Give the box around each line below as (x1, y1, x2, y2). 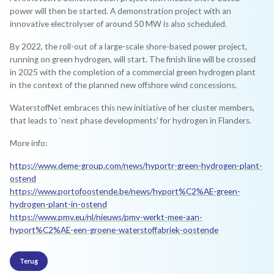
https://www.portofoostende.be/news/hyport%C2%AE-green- (10, 186, 241, 196)
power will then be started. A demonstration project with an (10, 6, 232, 16)
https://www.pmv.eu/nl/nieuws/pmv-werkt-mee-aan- (10, 212, 203, 222)
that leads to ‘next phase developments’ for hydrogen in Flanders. (10, 115, 252, 125)
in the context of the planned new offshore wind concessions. (10, 80, 237, 90)
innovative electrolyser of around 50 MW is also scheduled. (10, 18, 228, 29)
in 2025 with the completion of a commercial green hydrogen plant (10, 67, 256, 77)
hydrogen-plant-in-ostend (10, 199, 108, 209)
